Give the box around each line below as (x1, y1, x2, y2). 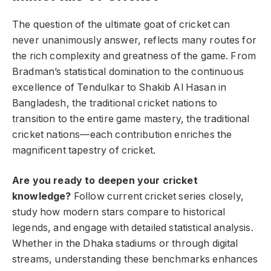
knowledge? (12, 191, 71, 203)
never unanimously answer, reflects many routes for (12, 34, 256, 46)
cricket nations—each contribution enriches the (12, 128, 232, 140)
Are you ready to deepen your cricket (12, 175, 198, 187)
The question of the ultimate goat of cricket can (12, 18, 230, 30)
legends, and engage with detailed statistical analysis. (12, 222, 253, 234)
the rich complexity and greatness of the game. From (12, 50, 256, 62)
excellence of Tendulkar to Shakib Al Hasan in (12, 81, 227, 93)
